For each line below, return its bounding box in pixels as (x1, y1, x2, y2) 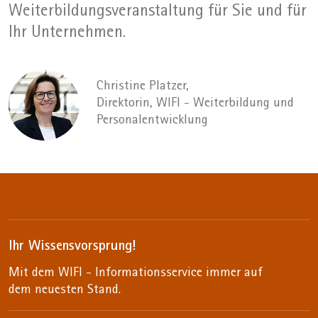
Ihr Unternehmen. (9, 24, 126, 42)
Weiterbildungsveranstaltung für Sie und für (9, 3, 307, 21)
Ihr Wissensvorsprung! (9, 239, 136, 254)
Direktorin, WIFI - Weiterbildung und (97, 97, 294, 111)
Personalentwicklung (97, 114, 208, 128)
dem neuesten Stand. (9, 283, 121, 297)
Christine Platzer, (97, 80, 189, 94)
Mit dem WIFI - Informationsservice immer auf (9, 266, 263, 280)
